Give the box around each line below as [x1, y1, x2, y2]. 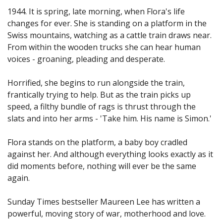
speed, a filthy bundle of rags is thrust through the [7, 101, 196, 112]
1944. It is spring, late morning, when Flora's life [7, 6, 185, 17]
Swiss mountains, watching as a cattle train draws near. [7, 30, 212, 41]
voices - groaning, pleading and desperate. [7, 54, 165, 64]
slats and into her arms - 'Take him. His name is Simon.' [7, 113, 212, 124]
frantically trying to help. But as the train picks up [7, 89, 191, 100]
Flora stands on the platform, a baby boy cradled [7, 137, 187, 148]
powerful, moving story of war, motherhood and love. [7, 208, 206, 219]
